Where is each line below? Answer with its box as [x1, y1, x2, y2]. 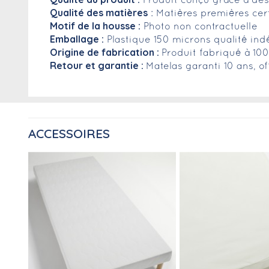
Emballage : [50, 33, 104, 46]
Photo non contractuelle [141, 23, 258, 32]
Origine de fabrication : [50, 46, 162, 59]
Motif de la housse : [50, 20, 141, 32]
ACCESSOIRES [28, 125, 110, 142]
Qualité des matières [50, 7, 148, 19]
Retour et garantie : [50, 59, 146, 72]
